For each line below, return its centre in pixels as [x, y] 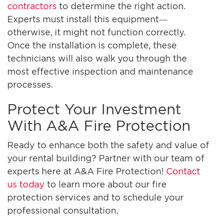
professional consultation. [63, 210]
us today [26, 184]
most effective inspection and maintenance [100, 71]
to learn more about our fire [106, 184]
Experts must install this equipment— [87, 19]
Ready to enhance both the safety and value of [108, 145]
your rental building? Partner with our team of [106, 158]
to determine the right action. [121, 6]
